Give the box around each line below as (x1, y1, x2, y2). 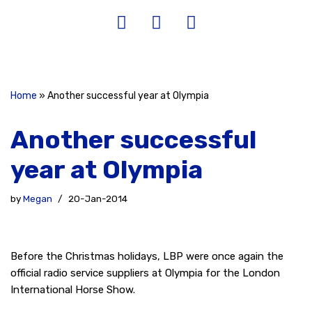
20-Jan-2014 (68, 193, 127, 204)
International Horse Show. (10, 283, 135, 296)
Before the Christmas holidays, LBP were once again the (10, 250, 283, 263)
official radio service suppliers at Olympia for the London (10, 267, 280, 279)
